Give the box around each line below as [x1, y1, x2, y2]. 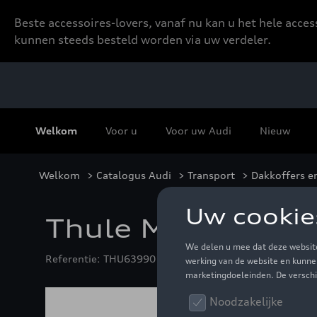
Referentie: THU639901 [45, 253, 162, 265]
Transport [188, 169, 235, 181]
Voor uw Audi [166, 124, 231, 137]
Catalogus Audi [96, 169, 171, 181]
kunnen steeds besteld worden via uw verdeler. [14, 33, 271, 47]
